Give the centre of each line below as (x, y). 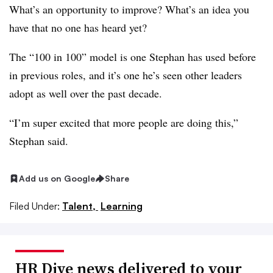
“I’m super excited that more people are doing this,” (124, 122)
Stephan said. (39, 141)
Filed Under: (34, 206)
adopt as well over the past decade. (87, 93)
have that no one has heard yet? (78, 27)
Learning (122, 206)
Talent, (80, 206)
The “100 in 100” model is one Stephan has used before (133, 57)
